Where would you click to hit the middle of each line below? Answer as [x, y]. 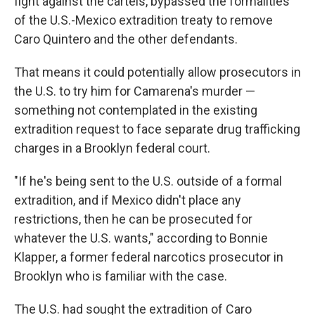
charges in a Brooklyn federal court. [112, 148]
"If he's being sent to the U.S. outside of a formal [148, 181]
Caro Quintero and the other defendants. [126, 39]
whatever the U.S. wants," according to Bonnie [141, 238]
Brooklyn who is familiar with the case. [121, 276]
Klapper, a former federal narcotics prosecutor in [149, 257]
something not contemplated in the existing [136, 110]
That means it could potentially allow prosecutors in [157, 72]
